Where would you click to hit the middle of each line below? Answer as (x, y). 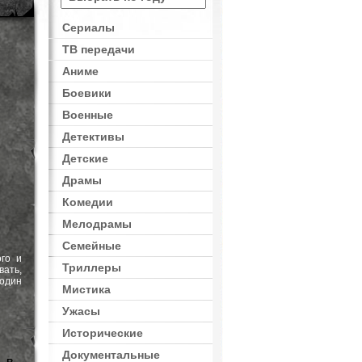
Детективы (93, 137)
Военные (88, 115)
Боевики (87, 93)
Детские (85, 158)
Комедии (88, 202)
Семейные (92, 246)
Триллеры (92, 267)
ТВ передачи (99, 49)
